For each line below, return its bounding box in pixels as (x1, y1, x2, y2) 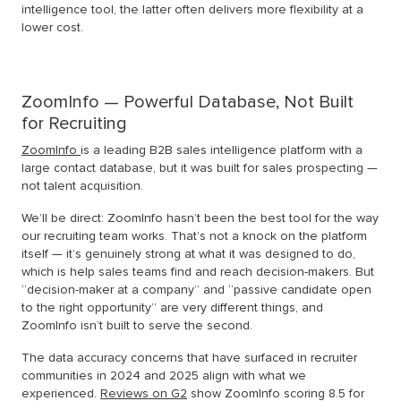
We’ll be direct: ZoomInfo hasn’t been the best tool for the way (21, 210, 379, 226)
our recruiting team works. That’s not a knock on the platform (21, 228, 367, 244)
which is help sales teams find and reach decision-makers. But (21, 264, 374, 280)
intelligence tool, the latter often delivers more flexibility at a (21, 2, 363, 18)
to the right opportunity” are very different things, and (21, 300, 323, 316)
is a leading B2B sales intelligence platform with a (81, 142, 363, 158)
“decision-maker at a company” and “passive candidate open (21, 282, 371, 298)
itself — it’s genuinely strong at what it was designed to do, (21, 246, 355, 262)
